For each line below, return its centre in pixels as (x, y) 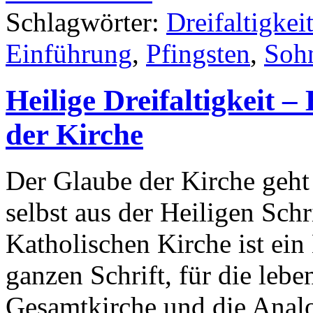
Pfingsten (198, 53)
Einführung (69, 53)
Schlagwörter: (86, 22)
